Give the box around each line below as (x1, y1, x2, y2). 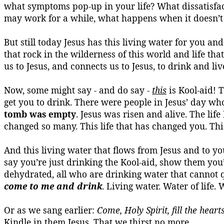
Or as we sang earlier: (4, 204, 97, 216)
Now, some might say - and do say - (4, 84, 152, 96)
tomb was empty (4, 108, 76, 120)
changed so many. (4, 120, 77, 132)
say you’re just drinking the (4, 156, 120, 168)
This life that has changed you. (80, 120, 207, 132)
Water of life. (163, 180, 216, 192)
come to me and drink (4, 180, 102, 192)
